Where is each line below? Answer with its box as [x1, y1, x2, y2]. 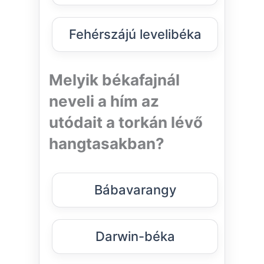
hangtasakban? [49, 134, 164, 153]
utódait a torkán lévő [49, 113, 203, 132]
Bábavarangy [94, 182, 176, 198]
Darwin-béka [95, 229, 175, 245]
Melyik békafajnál [49, 71, 180, 90]
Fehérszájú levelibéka [68, 27, 202, 42]
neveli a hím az [49, 92, 159, 111]
